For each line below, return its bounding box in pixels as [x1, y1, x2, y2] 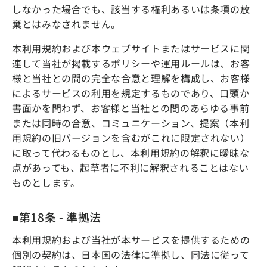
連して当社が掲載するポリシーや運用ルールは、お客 [12, 55, 250, 70]
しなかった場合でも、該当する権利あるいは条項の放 [12, 1, 250, 16]
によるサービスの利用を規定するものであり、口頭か [12, 85, 250, 100]
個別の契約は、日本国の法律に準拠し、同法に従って [12, 247, 250, 262]
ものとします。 [12, 175, 80, 190]
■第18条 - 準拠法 [12, 209, 102, 225]
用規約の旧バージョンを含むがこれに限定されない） [12, 130, 250, 145]
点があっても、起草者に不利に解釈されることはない [12, 160, 249, 175]
